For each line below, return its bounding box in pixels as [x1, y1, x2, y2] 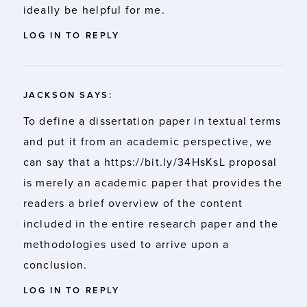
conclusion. [23, 258, 88, 272]
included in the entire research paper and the [23, 217, 279, 231]
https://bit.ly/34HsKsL [103, 155, 225, 169]
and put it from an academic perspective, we [23, 134, 273, 149]
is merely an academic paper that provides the [23, 175, 283, 190]
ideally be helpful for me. [23, 3, 165, 17]
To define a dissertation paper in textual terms [23, 114, 282, 128]
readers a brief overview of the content [23, 196, 243, 210]
